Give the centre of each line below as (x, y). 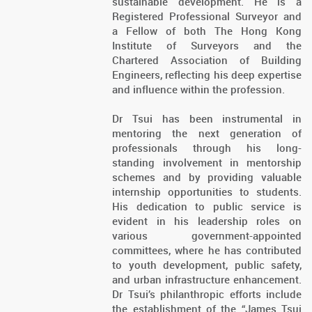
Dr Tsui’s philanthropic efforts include (207, 294)
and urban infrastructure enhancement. (207, 280)
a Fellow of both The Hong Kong (207, 31)
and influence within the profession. (200, 89)
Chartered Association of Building (207, 60)
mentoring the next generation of (207, 133)
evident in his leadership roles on (207, 221)
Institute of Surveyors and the (207, 46)
